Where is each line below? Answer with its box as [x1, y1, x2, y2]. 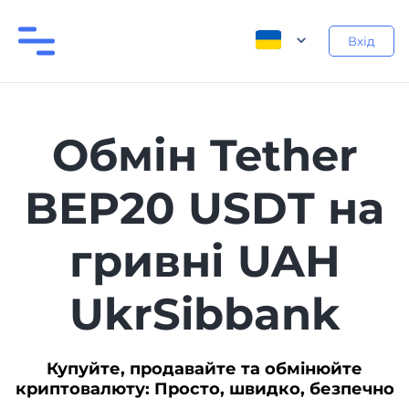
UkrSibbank [68, 288, 341, 341]
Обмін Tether [51, 129, 358, 182]
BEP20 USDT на [25, 182, 384, 235]
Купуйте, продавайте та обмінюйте [47, 359, 362, 379]
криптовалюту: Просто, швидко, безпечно [15, 379, 394, 399]
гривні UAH [68, 235, 341, 288]
